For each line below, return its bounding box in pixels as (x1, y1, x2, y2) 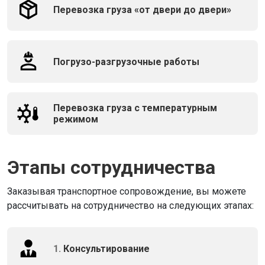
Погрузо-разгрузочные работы (53, 56, 199, 67)
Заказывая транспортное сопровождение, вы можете (7, 186, 246, 197)
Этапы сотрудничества (7, 156, 215, 179)
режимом (53, 114, 98, 125)
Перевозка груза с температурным (53, 102, 217, 114)
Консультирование (63, 243, 150, 254)
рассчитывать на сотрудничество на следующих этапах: (7, 200, 254, 211)
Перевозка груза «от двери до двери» (53, 4, 231, 15)
